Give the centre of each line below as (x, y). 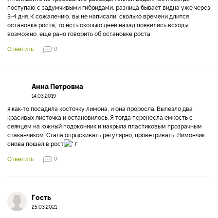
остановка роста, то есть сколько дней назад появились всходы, (99, 25)
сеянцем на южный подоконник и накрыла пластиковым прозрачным (105, 126)
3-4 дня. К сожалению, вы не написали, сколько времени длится (98, 16)
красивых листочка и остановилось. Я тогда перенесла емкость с (100, 117)
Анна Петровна (57, 86)
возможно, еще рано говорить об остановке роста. (79, 33)
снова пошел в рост (36, 143)
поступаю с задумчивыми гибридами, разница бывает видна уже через (109, 7)
